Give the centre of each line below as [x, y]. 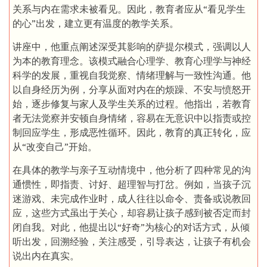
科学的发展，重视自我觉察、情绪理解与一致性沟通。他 [132, 75]
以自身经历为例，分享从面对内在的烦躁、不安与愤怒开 [132, 90]
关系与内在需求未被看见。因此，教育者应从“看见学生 [129, 9]
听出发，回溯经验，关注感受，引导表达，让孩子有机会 [132, 242]
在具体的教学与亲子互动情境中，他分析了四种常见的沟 [132, 170]
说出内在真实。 [46, 256]
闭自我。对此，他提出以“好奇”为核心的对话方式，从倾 [131, 227]
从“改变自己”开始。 [55, 147]
